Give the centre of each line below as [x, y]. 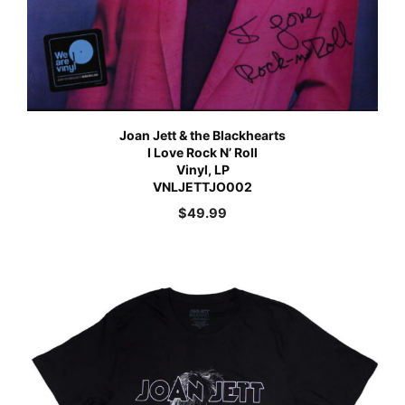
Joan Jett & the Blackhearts [202, 135]
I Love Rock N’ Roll [202, 152]
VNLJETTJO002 [202, 186]
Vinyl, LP [202, 169]
